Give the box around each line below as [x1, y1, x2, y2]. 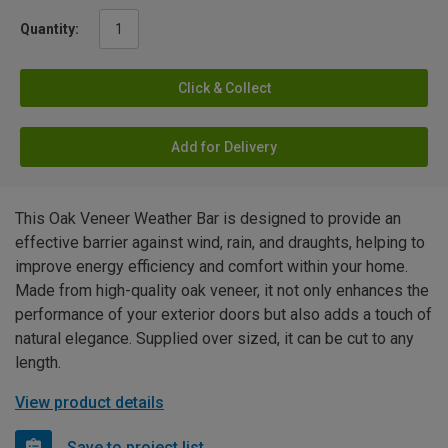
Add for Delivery [171, 138, 277, 155]
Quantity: [20, 20, 79, 37]
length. [15, 352, 61, 372]
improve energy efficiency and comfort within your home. [15, 256, 408, 276]
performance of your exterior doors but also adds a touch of [15, 304, 432, 324]
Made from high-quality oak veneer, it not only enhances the [15, 280, 429, 300]
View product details [15, 392, 164, 412]
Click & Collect [177, 79, 271, 96]
